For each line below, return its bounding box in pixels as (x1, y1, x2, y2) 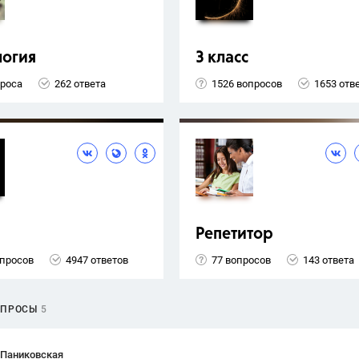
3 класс (196, 50, 248, 67)
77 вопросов (212, 253, 271, 266)
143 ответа (303, 253, 354, 266)
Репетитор (196, 226, 273, 244)
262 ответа (54, 77, 106, 90)
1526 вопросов (212, 77, 282, 90)
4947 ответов (66, 253, 128, 266)
